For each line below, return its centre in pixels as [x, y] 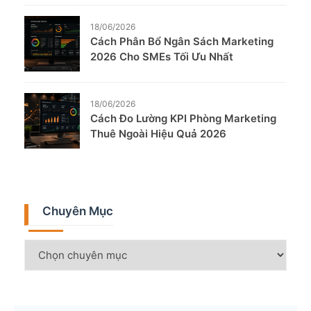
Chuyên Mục [78, 211]
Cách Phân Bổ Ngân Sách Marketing [182, 42]
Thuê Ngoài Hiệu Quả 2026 [158, 134]
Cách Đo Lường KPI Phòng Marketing [183, 119]
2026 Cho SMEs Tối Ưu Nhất [162, 57]
